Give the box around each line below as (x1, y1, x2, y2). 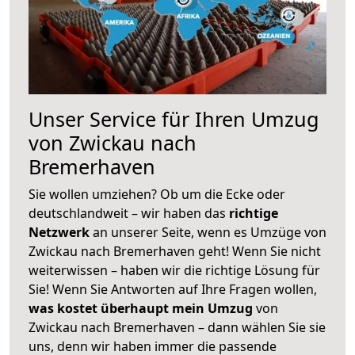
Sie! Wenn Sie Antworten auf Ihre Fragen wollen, (29, 280, 317, 298)
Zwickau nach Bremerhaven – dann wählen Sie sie (29, 318, 326, 336)
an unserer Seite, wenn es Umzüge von (93, 223, 326, 241)
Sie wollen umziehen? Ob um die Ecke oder (29, 185, 285, 203)
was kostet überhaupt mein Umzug (29, 299, 253, 317)
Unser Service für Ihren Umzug (29, 105, 319, 132)
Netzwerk (29, 223, 93, 241)
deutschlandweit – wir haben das (29, 204, 229, 222)
